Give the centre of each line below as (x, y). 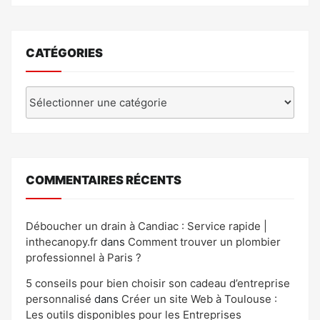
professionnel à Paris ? (84, 258)
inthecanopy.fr (62, 242)
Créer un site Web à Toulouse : (199, 299)
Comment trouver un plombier (204, 242)
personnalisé (59, 299)
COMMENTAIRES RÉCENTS (104, 180)
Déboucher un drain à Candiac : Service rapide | (146, 226)
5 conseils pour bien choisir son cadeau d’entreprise (158, 284)
